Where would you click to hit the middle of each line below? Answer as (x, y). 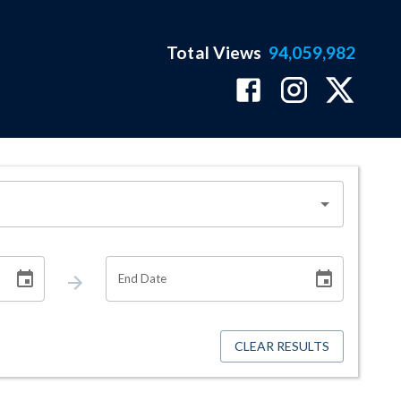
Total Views (214, 52)
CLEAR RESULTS (282, 346)
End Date (142, 278)
